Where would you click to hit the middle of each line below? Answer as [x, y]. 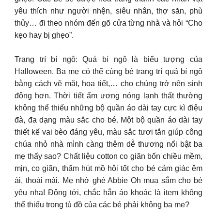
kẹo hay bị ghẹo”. [44, 35]
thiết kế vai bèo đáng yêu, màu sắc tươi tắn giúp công [108, 132]
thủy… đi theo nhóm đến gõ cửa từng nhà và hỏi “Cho [108, 23]
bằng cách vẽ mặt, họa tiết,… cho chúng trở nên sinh [108, 84]
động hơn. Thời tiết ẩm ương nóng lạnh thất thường [108, 96]
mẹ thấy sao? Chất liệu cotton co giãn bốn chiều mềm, [108, 156]
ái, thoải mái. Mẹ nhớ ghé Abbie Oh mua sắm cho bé [108, 181]
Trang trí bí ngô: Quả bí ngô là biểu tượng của [108, 60]
